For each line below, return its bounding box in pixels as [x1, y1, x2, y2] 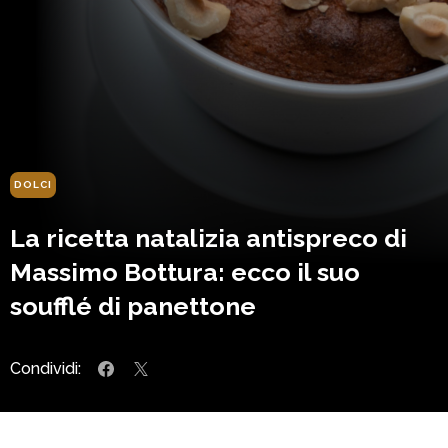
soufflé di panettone [10, 290, 256, 321]
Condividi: [10, 358, 81, 378]
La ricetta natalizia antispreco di [10, 222, 407, 253]
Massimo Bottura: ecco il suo [10, 256, 360, 287]
